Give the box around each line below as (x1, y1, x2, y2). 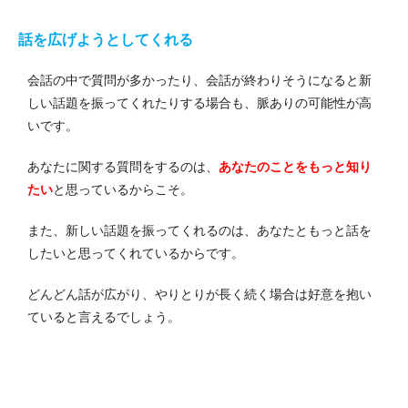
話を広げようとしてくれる (18, 31, 193, 47)
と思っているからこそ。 (53, 181, 193, 197)
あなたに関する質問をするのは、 (27, 158, 219, 174)
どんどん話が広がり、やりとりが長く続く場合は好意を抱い (27, 286, 372, 301)
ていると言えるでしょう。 (27, 309, 180, 324)
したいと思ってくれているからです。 (27, 245, 244, 260)
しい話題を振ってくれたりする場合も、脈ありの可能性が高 (27, 95, 372, 110)
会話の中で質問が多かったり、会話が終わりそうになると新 (27, 72, 372, 87)
